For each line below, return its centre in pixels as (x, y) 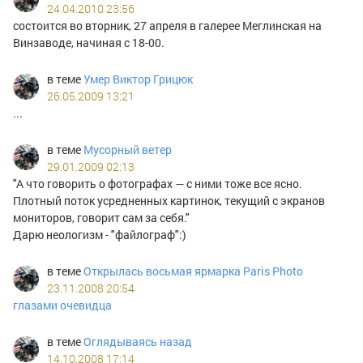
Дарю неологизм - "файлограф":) (100, 235)
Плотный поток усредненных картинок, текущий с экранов (169, 201)
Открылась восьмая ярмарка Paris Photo (193, 271)
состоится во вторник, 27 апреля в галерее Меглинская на (167, 26)
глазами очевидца (62, 305)
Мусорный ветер (128, 149)
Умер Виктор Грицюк (138, 79)
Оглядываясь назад (138, 342)
